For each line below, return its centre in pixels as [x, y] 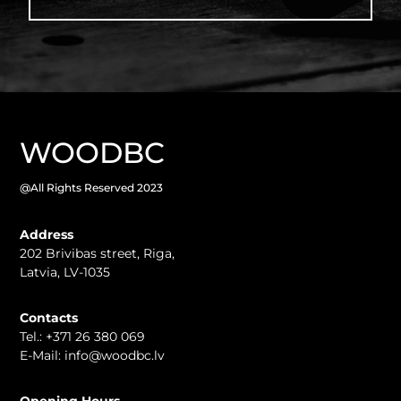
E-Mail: [43, 356]
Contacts [49, 318]
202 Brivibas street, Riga [96, 254]
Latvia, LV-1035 [65, 273]
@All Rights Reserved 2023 [92, 188]
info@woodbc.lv [115, 356]
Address [47, 235]
